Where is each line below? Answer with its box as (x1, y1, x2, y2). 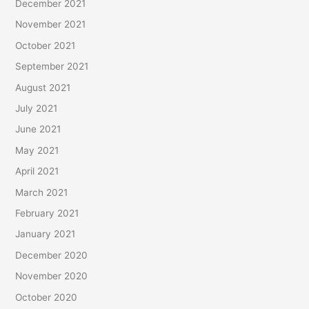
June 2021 (15, 123, 61, 135)
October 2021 (15, 39, 76, 51)
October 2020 (15, 291, 78, 303)
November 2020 (15, 270, 88, 282)
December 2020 (15, 249, 88, 261)
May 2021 (15, 144, 59, 156)
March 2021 (15, 186, 68, 198)
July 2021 (15, 103, 58, 114)
